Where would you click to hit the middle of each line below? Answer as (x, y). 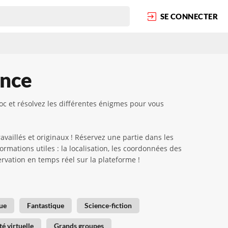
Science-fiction (108, 205)
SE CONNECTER (189, 16)
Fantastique (46, 205)
